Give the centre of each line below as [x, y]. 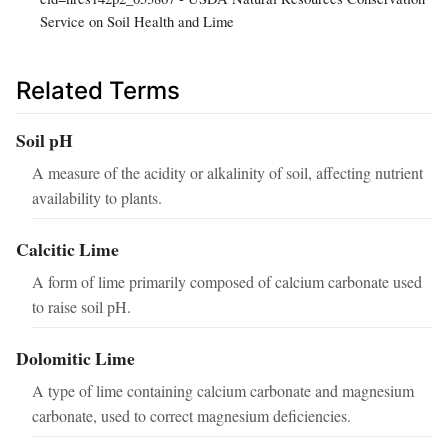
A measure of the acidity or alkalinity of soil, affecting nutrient [227, 173]
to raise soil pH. [81, 307]
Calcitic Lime [67, 249]
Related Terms [98, 91]
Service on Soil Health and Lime [137, 21]
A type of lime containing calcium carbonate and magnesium [223, 390]
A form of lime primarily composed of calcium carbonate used [227, 282]
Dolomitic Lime [75, 358]
